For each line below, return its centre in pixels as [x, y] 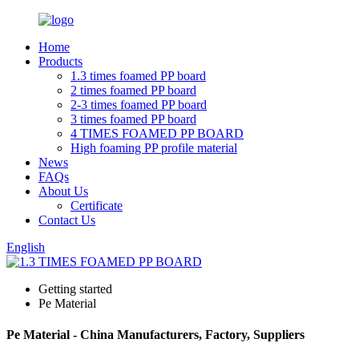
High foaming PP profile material [154, 148]
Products [61, 61]
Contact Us [67, 220]
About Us [63, 191]
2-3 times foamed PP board [139, 105]
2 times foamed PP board [133, 90]
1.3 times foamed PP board [138, 76]
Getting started [75, 289]
